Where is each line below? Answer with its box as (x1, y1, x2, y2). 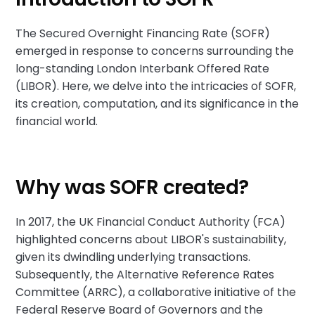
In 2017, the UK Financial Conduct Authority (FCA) (15, 214, 286, 230)
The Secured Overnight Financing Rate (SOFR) (15, 25, 271, 41)
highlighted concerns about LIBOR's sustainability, (15, 231, 287, 247)
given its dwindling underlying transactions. (15, 249, 251, 265)
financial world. (15, 113, 98, 129)
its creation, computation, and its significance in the (15, 96, 300, 112)
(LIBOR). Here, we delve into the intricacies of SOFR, (15, 78, 297, 94)
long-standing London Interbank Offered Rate (15, 60, 270, 77)
